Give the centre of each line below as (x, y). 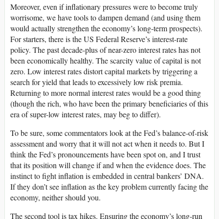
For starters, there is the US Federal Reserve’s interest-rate (99, 39)
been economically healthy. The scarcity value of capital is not (106, 61)
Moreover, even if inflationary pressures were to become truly (104, 7)
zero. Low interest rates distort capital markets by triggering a (104, 71)
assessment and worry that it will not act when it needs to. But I (107, 144)
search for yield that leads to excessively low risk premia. (97, 82)
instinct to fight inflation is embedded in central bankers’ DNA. (107, 176)
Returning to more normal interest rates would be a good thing (106, 93)
